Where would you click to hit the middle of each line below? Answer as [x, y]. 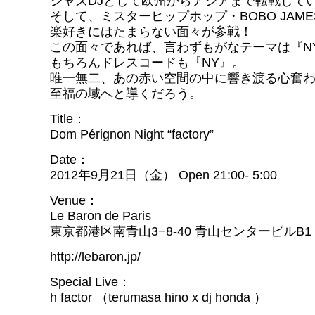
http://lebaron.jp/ [95, 257]
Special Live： [90, 282]
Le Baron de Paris [101, 216]
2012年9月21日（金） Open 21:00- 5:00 [163, 175]
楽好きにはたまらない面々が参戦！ [151, 32]
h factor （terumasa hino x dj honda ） [158, 297]
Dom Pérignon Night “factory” [132, 134]
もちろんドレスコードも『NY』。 [147, 63]
